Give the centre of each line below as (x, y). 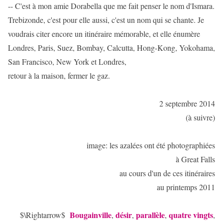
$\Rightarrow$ (45, 215)
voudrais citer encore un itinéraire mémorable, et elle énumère (104, 34)
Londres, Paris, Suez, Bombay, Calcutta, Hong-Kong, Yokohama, (111, 48)
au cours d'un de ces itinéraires (167, 173)
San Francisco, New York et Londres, (67, 61)
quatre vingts (191, 215)
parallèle (150, 215)
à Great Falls (195, 159)
